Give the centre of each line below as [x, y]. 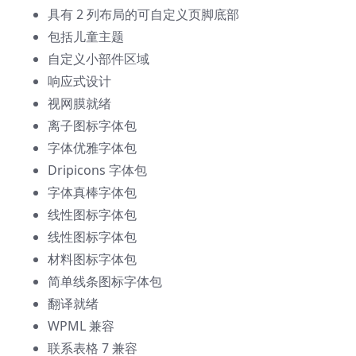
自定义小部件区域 [99, 59]
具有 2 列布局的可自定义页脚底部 [143, 15]
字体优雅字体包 [92, 148]
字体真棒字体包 [92, 193]
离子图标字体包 [92, 126]
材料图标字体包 [92, 259]
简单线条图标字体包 [105, 282]
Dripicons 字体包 [97, 170]
